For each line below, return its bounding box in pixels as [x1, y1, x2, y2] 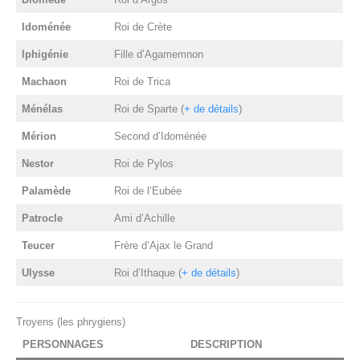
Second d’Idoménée [114, 130, 207, 143]
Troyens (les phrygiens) [16, 316, 125, 329]
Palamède [22, 185, 72, 198]
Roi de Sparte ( [114, 103, 185, 116]
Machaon [22, 76, 67, 88]
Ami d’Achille [114, 212, 176, 225]
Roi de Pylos [114, 157, 174, 170]
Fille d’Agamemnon [114, 48, 204, 61]
